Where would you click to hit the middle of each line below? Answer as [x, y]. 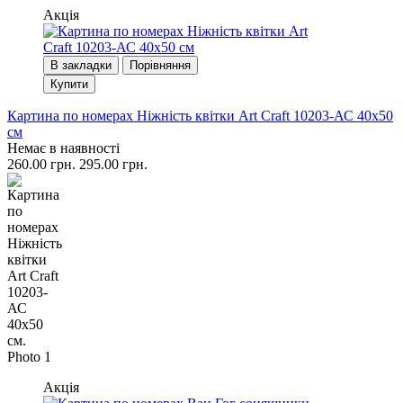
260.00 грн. [41, 164]
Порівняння [160, 65]
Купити [69, 84]
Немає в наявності [63, 148]
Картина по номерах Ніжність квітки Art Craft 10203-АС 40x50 [200, 115]
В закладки [81, 65]
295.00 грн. [113, 164]
